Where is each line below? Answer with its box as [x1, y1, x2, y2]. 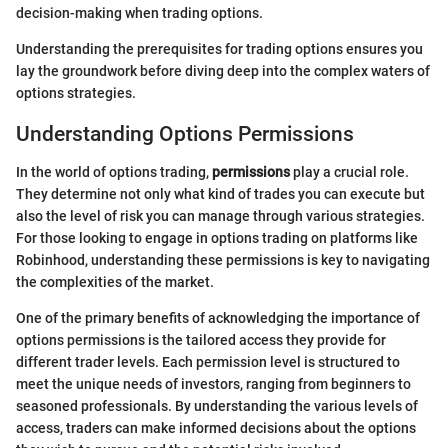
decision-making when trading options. [16, 4, 263, 21]
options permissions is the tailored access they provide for [16, 332, 386, 349]
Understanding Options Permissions [16, 121, 354, 146]
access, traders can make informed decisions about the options [16, 420, 416, 437]
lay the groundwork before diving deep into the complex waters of [16, 62, 430, 79]
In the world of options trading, [16, 164, 212, 181]
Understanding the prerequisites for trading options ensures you [16, 40, 423, 57]
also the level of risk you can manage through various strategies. [16, 208, 425, 225]
